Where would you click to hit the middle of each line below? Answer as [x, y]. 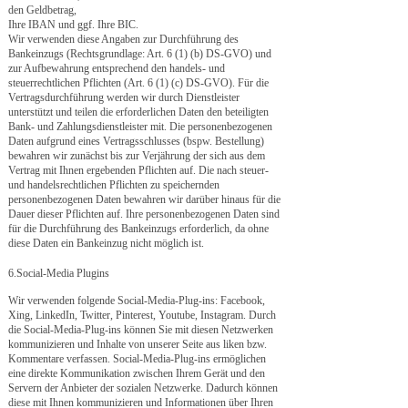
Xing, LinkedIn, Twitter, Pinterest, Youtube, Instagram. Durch [142, 315]
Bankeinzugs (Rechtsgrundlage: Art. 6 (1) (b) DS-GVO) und [140, 54]
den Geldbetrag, [42, 10]
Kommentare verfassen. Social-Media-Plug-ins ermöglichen [137, 359]
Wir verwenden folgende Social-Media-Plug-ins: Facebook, [137, 301]
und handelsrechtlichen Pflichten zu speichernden [114, 185]
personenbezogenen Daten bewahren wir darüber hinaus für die [144, 199]
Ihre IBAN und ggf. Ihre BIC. [73, 25]
